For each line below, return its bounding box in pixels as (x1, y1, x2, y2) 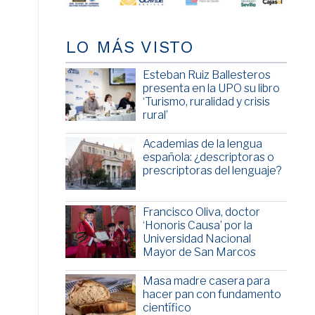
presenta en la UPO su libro (142, 82, 280, 96)
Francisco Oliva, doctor (142, 205, 260, 219)
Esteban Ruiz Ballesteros (142, 68, 271, 82)
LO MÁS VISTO (65, 37, 194, 58)
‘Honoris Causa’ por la (142, 219, 252, 233)
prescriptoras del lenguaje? (142, 164, 282, 178)
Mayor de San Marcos (142, 245, 256, 259)
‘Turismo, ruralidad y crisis (142, 95, 270, 109)
